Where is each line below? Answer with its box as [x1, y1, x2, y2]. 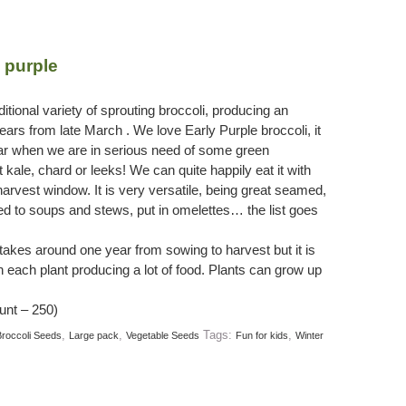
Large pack [68, 329, 119, 341]
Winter [295, 329, 324, 341]
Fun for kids [235, 329, 288, 341]
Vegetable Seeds [125, 329, 199, 341]
